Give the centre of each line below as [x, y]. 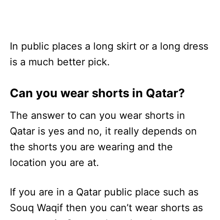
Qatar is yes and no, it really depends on [103, 131]
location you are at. [55, 163]
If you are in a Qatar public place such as [104, 192]
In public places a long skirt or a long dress [109, 46]
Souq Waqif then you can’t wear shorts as [106, 208]
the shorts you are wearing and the [91, 147]
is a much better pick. [60, 62]
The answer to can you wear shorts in [97, 116]
